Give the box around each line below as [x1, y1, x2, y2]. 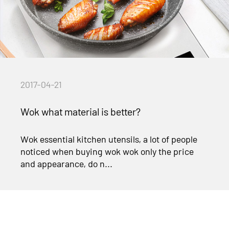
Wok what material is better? [20, 105, 141, 118]
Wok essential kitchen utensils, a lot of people [20, 133, 198, 145]
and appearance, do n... [20, 157, 113, 169]
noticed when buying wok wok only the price [20, 145, 194, 157]
